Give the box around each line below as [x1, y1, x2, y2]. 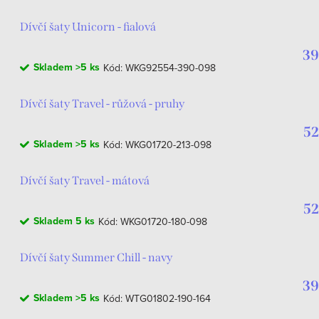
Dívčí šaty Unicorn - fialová [20, 20, 156, 33]
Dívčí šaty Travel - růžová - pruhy [20, 97, 184, 110]
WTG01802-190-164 [125, 291, 211, 305]
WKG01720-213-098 [125, 137, 211, 152]
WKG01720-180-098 [120, 214, 207, 229]
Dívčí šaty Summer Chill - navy [20, 251, 172, 264]
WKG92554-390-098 [125, 61, 216, 75]
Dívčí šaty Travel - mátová [20, 174, 150, 187]
